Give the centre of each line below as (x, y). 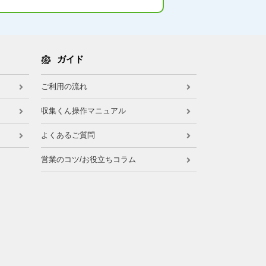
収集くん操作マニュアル (83, 110)
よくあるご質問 (68, 135)
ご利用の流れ (64, 86)
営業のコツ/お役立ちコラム (88, 159)
